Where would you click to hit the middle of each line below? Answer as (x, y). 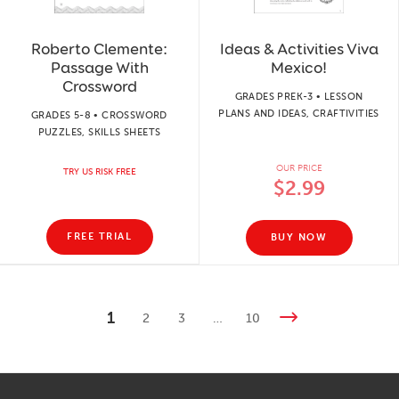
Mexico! (299, 67)
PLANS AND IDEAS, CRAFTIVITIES (299, 113)
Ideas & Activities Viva (299, 49)
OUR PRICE (299, 168)
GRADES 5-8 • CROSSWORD (99, 115)
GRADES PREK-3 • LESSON (299, 96)
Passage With (99, 67)
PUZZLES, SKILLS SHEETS (99, 132)
